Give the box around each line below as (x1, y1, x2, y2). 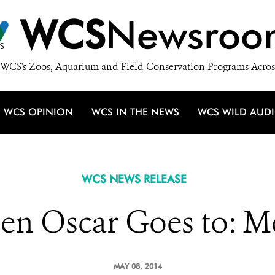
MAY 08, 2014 (113, 261, 162, 271)
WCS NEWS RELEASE (81, 172, 187, 185)
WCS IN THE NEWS (91, 106, 179, 118)
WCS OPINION (4, 106, 73, 118)
